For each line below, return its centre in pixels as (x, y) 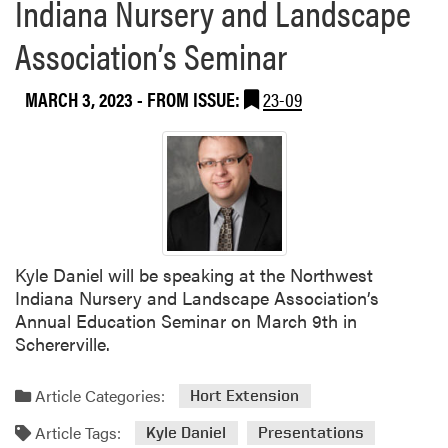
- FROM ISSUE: (190, 98)
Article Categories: (98, 395)
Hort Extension (245, 396)
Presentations (310, 433)
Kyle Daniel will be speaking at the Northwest (194, 275)
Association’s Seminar (151, 54)
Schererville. (62, 344)
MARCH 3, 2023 (81, 98)
